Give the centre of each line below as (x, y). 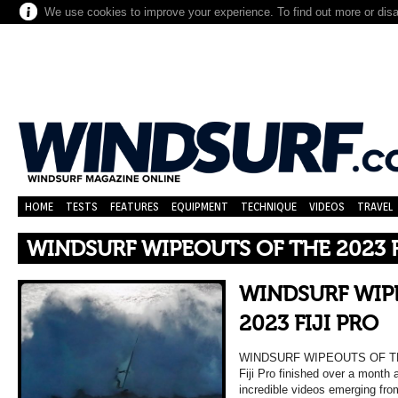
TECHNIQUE (269, 207)
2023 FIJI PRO (309, 324)
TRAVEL (375, 207)
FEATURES (135, 207)
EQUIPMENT (200, 207)
